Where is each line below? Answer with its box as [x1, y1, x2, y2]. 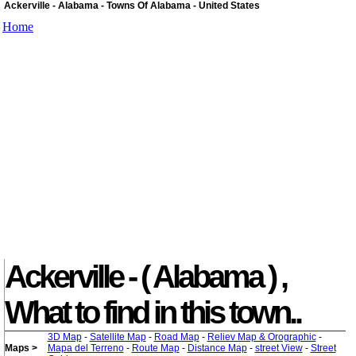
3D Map [47, 331, 82, 342]
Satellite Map [89, 331, 146, 342]
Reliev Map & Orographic [207, 331, 316, 342]
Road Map [153, 331, 199, 342]
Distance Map [187, 342, 247, 354]
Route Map [131, 342, 180, 354]
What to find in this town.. [4, 295, 300, 330]
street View [254, 342, 303, 354]
